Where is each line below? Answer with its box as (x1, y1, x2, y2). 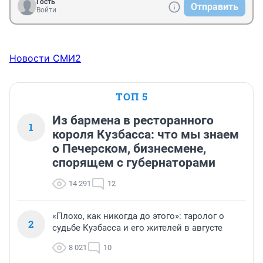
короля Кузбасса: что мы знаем (52, 127, 239, 141)
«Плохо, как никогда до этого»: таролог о (52, 210, 224, 221)
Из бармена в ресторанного (52, 113, 214, 127)
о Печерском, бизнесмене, (52, 141, 206, 156)
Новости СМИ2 (9, 52, 81, 64)
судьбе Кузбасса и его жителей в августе (52, 222, 222, 233)
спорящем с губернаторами (52, 155, 215, 170)
